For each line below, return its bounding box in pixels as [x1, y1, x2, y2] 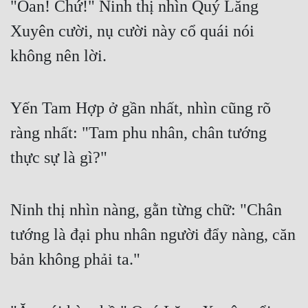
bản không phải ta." [10, 250, 140, 269]
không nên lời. [10, 47, 107, 65]
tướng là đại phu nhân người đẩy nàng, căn [10, 225, 296, 244]
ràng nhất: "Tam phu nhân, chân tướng [10, 124, 267, 142]
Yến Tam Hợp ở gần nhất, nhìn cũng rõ [10, 99, 271, 118]
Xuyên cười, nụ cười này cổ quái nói [10, 22, 254, 41]
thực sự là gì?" [10, 148, 107, 167]
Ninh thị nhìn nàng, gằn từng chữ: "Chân [10, 201, 282, 219]
